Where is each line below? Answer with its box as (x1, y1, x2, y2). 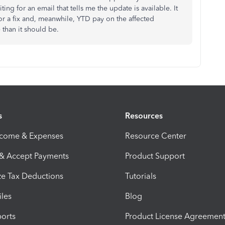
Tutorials (125, 171, 156, 181)
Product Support (125, 151, 185, 161)
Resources (125, 110, 163, 121)
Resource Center (125, 131, 186, 141)
